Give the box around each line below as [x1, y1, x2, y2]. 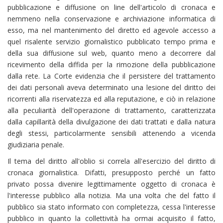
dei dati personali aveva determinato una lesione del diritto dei [7, 82, 216, 92]
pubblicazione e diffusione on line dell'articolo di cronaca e [7, 2, 216, 12]
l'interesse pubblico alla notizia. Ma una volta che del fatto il [7, 190, 216, 200]
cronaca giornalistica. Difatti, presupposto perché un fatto [7, 167, 216, 177]
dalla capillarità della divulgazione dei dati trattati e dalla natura [7, 116, 216, 126]
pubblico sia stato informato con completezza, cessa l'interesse [7, 202, 216, 212]
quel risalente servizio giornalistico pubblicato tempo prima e [7, 36, 216, 46]
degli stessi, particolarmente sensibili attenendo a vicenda [7, 128, 216, 138]
